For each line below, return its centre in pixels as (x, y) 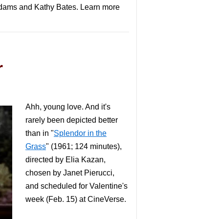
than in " (40, 133)
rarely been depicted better (72, 120)
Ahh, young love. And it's (68, 107)
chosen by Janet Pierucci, (70, 173)
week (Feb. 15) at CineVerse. (76, 199)
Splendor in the (80, 133)
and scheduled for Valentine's (77, 186)
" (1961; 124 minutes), (84, 146)
